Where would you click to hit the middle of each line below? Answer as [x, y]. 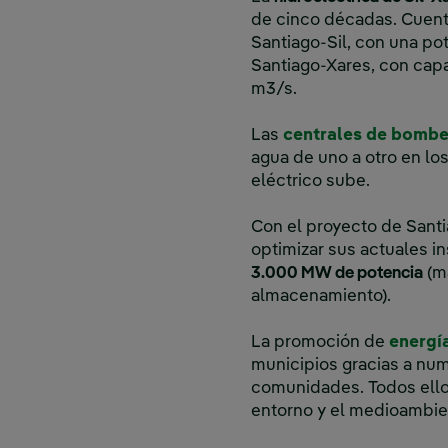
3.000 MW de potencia [337, 274]
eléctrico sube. [312, 182]
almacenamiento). [321, 297]
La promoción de [320, 343]
